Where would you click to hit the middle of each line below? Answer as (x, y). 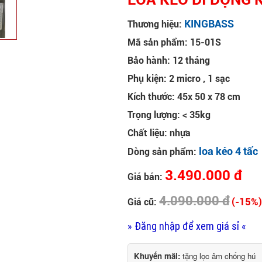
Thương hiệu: (156, 25)
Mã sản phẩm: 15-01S (175, 43)
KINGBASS (209, 24)
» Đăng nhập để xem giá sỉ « (187, 226)
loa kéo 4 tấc (229, 151)
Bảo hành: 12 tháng (169, 61)
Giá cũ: (144, 202)
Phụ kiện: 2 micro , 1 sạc (179, 79)
